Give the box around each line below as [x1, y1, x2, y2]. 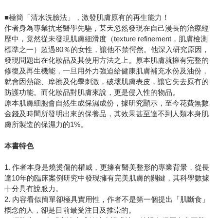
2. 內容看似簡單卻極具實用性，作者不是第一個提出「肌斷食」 [4, 195, 209, 204]
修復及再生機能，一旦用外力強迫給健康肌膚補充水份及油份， [4, 67, 209, 75]
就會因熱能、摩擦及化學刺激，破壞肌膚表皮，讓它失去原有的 [4, 77, 209, 86]
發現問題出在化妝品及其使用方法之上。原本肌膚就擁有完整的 [4, 56, 209, 65]
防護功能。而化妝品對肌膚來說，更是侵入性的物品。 [4, 88, 180, 97]
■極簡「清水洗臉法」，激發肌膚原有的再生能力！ [4, 13, 169, 22]
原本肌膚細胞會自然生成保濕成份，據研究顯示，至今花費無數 [4, 99, 209, 108]
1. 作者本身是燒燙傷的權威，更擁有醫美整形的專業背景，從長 [4, 163, 209, 172]
